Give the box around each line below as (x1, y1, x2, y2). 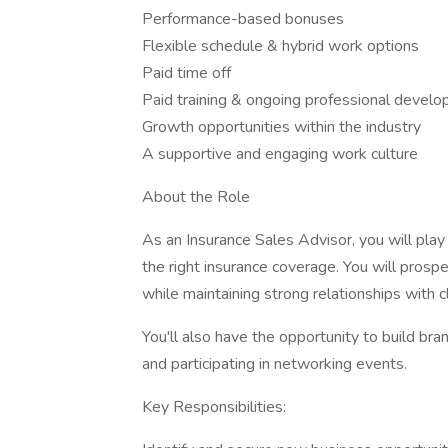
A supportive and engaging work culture (142, 143, 418, 165)
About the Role (142, 186, 250, 208)
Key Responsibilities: (142, 396, 286, 418)
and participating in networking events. (142, 353, 407, 375)
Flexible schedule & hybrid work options (142, 35, 419, 57)
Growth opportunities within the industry (142, 116, 421, 138)
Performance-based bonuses (142, 8, 344, 30)
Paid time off (142, 62, 231, 84)
